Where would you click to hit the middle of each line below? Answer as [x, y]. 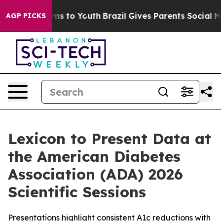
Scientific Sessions [77, 192]
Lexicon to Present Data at [110, 139]
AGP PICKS [26, 16]
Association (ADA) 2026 [95, 174]
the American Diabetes [94, 156]
